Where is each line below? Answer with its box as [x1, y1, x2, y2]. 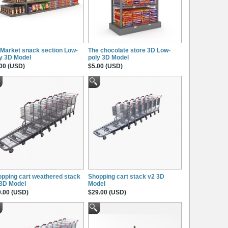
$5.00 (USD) [88, 62, 123, 70]
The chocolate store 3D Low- [88, 46, 170, 54]
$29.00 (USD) [88, 188, 126, 196]
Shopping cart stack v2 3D [88, 173, 164, 180]
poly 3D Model [88, 53, 129, 61]
